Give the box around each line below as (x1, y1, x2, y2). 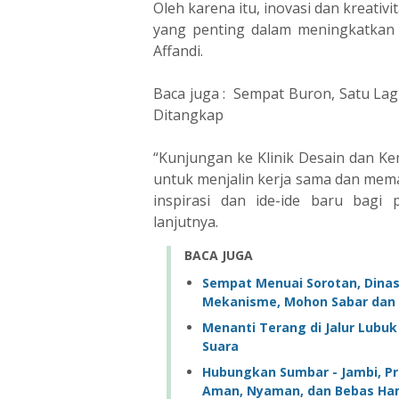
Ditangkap (153, 105, 224, 125)
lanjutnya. (153, 212, 218, 232)
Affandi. (153, 41, 203, 61)
